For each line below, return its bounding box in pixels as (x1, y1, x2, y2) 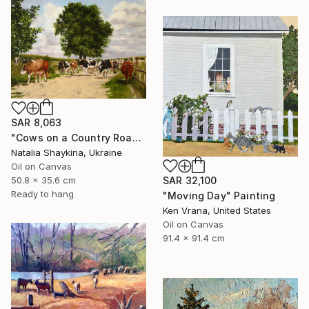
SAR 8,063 (11, 116, 62, 128)
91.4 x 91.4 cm (163, 232, 225, 243)
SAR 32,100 (163, 174, 217, 186)
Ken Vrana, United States (163, 204, 271, 216)
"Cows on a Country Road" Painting (132, 131, 141, 143)
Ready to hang (11, 188, 74, 199)
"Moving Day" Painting (163, 189, 276, 201)
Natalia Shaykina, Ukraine (11, 146, 122, 158)
